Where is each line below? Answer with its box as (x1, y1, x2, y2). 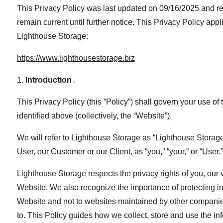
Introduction (25, 75, 74, 84)
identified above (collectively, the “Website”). (16, 111, 172, 120)
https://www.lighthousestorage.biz (16, 53, 135, 62)
